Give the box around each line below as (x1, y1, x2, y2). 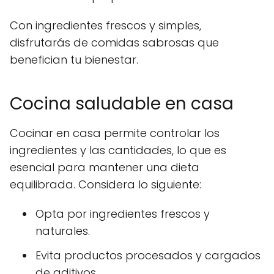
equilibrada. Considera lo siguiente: (10, 176, 201, 192)
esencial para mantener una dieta (10, 159, 199, 175)
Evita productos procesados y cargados (35, 247, 261, 263)
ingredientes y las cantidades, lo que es (10, 142, 226, 158)
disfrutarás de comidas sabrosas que (10, 34, 219, 50)
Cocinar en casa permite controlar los (10, 125, 220, 141)
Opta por (35, 206, 90, 221)
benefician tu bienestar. (10, 51, 138, 67)
